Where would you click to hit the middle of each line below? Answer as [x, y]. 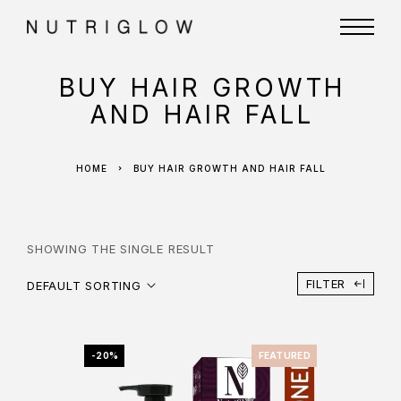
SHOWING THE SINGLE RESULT [121, 249]
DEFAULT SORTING [84, 285]
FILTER [326, 284]
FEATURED [284, 355]
